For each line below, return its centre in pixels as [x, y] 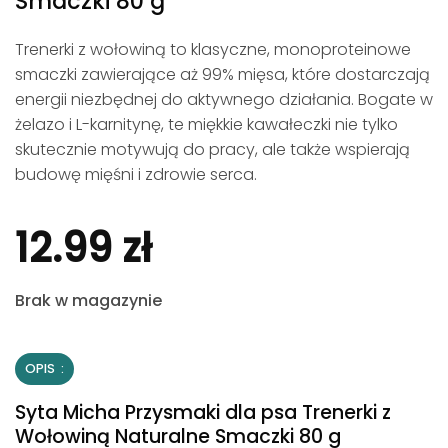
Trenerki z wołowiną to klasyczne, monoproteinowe [213, 50]
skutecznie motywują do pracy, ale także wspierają [212, 150]
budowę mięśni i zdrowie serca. [136, 175]
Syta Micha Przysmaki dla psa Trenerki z [203, 412]
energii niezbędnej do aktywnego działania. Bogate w [224, 100]
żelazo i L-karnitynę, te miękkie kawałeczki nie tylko [206, 125]
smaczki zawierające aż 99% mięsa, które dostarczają [222, 75]
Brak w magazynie [88, 300]
